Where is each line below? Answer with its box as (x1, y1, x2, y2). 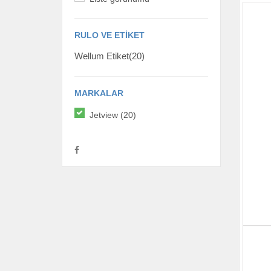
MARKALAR (74, 88, 123, 98)
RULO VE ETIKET (74, 30, 145, 40)
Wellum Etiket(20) (74, 51, 145, 61)
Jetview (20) (90, 110, 136, 120)
